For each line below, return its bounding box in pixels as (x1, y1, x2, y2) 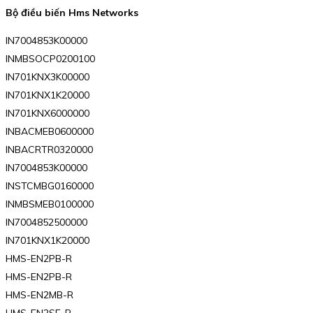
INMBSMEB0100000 (6, 197, 94, 210)
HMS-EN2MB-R (6, 288, 73, 301)
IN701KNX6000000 (6, 106, 89, 119)
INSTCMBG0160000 (6, 179, 94, 192)
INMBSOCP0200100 (6, 52, 95, 65)
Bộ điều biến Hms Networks (6, 6, 138, 20)
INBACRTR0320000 (6, 143, 93, 156)
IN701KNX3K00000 (6, 70, 89, 83)
